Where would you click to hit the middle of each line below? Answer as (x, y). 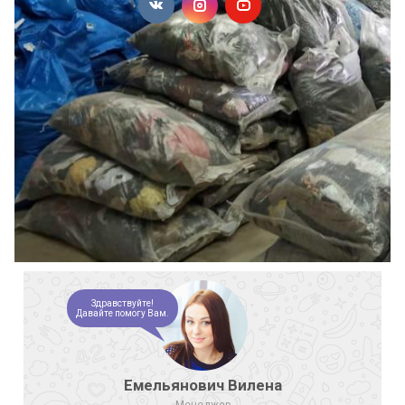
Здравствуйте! (122, 303)
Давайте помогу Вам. (122, 313)
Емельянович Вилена (202, 385)
